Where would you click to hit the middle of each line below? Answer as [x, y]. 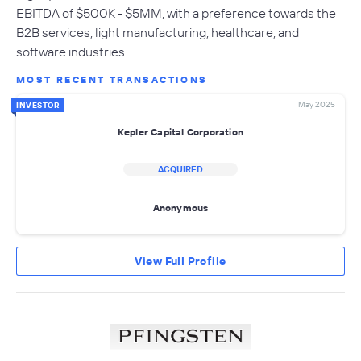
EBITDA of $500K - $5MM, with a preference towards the [176, 13]
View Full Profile [180, 261]
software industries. [72, 52]
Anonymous [180, 207]
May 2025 [317, 105]
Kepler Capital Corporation [180, 131]
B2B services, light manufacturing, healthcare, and [158, 33]
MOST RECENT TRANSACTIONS [112, 80]
